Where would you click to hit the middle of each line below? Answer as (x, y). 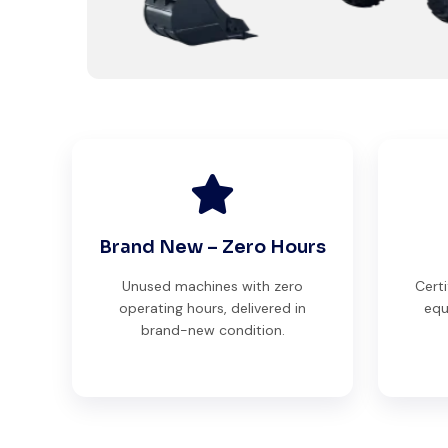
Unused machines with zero (213, 285)
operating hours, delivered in (213, 307)
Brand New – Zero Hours (213, 246)
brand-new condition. (212, 329)
